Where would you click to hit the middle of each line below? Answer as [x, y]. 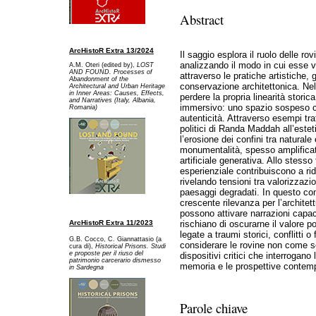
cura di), [82, 246]
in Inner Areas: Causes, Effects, [117, 93]
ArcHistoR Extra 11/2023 [111, 222]
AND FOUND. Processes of [111, 72]
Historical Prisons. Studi [130, 246]
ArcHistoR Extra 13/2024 [111, 50]
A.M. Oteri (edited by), [103, 65]
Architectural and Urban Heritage [117, 86]
